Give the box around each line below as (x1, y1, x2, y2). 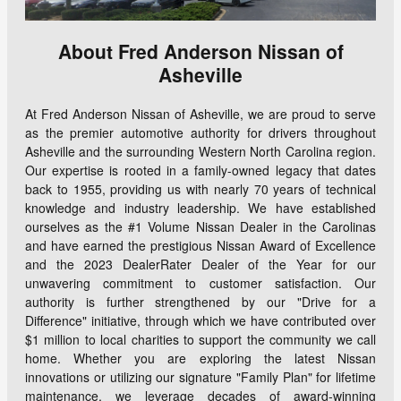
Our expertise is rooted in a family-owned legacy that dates (25, 160, 376, 179)
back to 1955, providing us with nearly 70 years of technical (25, 179, 376, 198)
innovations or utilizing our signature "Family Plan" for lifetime (25, 367, 376, 386)
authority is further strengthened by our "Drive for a (25, 292, 376, 311)
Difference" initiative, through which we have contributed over (25, 311, 376, 329)
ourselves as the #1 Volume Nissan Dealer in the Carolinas (25, 217, 376, 235)
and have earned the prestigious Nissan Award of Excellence (25, 235, 376, 254)
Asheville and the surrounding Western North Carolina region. (25, 141, 376, 160)
